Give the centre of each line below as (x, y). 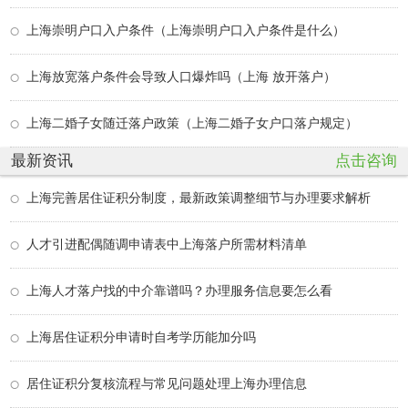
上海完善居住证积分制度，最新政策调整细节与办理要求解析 (199, 198)
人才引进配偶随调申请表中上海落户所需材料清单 (167, 244)
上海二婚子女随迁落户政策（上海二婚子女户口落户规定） (192, 123)
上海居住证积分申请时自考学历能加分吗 (141, 337)
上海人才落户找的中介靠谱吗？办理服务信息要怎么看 (179, 291)
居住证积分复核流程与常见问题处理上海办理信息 (167, 383)
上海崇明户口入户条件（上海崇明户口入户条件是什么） (186, 30)
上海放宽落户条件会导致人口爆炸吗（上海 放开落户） (181, 76)
